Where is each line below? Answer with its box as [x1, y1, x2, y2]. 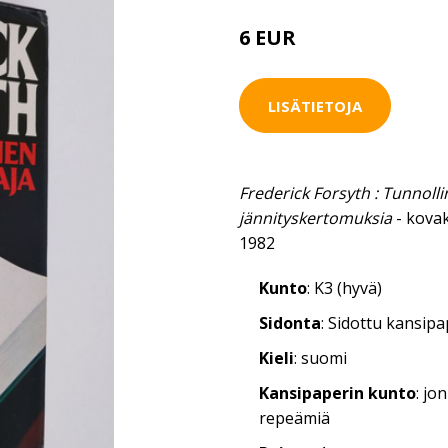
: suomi [294, 347, 347, 369]
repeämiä [259, 407, 330, 429]
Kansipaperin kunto [259, 382, 416, 404]
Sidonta [259, 312, 321, 334]
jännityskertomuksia [239, 207, 392, 229]
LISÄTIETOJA [268, 95, 362, 116]
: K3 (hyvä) [307, 277, 382, 299]
